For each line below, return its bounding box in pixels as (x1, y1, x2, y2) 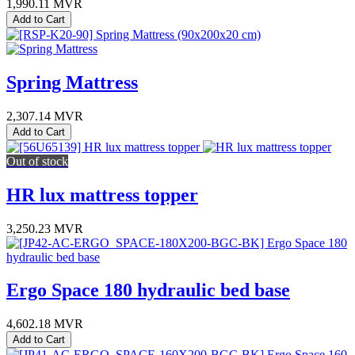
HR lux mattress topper (6, 184, 198, 205)
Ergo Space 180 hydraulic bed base (6, 280, 290, 301)
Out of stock (6, 154, 68, 168)
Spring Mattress (6, 71, 138, 93)
